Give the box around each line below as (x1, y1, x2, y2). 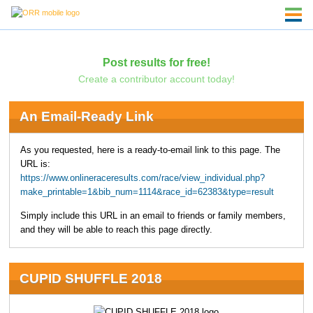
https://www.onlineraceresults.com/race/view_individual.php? (20, 173, 265, 183)
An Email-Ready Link (19, 109, 154, 124)
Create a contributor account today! (78, 73, 235, 85)
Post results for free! (102, 55, 210, 68)
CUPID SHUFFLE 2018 (19, 270, 162, 286)
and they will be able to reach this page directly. (20, 225, 212, 235)
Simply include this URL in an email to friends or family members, (20, 211, 286, 221)
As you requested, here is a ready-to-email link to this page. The (20, 145, 280, 155)
